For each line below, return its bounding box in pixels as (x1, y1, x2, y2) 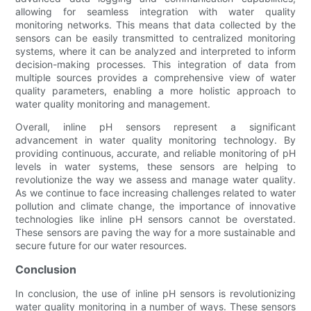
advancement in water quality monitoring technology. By (15, 133, 296, 146)
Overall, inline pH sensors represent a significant (15, 120, 296, 133)
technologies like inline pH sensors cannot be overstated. (15, 212, 296, 225)
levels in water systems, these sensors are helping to (15, 160, 296, 172)
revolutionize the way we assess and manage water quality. (15, 173, 296, 185)
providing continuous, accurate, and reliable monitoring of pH (15, 146, 296, 159)
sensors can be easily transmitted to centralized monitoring (15, 31, 296, 44)
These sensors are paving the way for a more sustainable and (15, 226, 296, 238)
